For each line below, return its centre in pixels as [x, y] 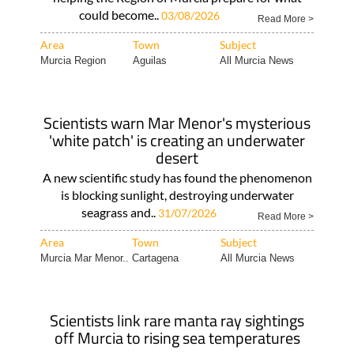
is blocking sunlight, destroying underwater [177, 195]
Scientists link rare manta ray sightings [177, 320]
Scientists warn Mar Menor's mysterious [177, 123]
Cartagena [155, 258]
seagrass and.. [120, 212]
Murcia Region [73, 60]
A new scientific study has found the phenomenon [177, 177]
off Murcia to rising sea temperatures [177, 338]
